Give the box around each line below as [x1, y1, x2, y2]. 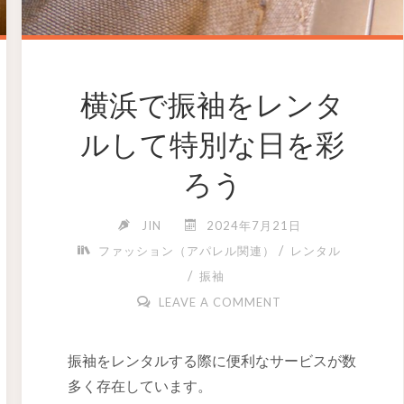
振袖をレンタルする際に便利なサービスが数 [67, 351, 356, 370]
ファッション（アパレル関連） [98, 243, 276, 258]
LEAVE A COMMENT [158, 294, 281, 309]
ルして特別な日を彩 [80, 126, 345, 163]
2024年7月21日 [206, 217, 301, 233]
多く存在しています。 [67, 376, 212, 395]
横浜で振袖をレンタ [80, 87, 345, 124]
